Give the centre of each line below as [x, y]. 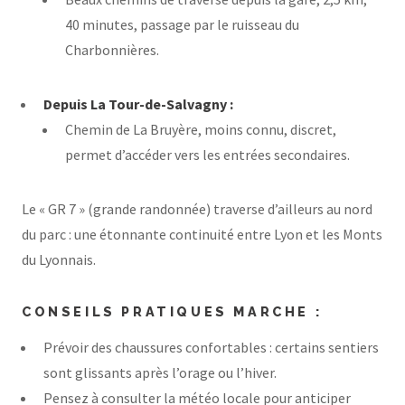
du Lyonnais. [59, 259]
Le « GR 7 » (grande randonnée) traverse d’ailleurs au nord [197, 208]
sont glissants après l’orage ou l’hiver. [160, 373]
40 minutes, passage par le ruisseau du [182, 24]
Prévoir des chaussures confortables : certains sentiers [211, 348]
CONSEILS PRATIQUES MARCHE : [172, 311]
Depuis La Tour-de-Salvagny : [138, 104]
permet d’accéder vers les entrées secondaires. [207, 154]
